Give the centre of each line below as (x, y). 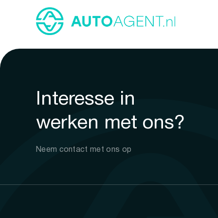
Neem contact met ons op (84, 150)
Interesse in (85, 100)
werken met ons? (110, 123)
